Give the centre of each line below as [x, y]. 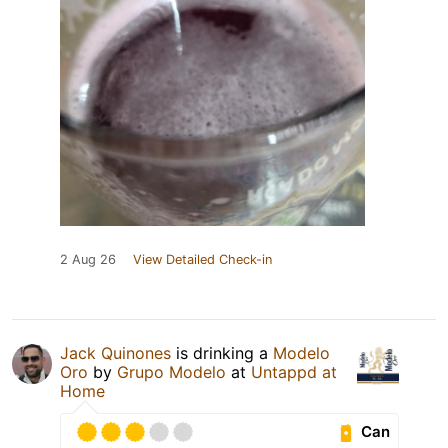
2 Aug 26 [88, 259]
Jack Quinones [115, 352]
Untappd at [294, 371]
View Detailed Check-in [202, 259]
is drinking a [222, 352]
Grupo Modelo [171, 371]
